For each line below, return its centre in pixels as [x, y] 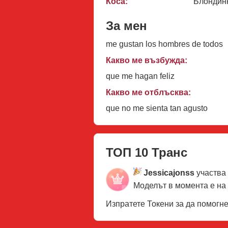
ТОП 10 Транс [147, 152]
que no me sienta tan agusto [157, 108]
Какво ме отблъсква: [148, 92]
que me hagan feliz [140, 76]
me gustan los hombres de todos [164, 44]
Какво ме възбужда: [147, 60]
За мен [126, 25]
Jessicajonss [169, 173]
